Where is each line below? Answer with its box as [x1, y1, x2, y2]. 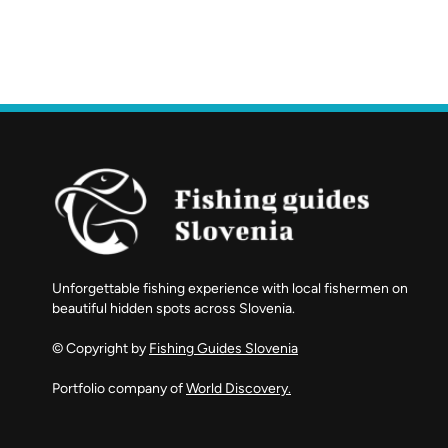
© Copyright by [52, 339, 149, 357]
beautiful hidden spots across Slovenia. [52, 299, 295, 317]
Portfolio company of [52, 379, 186, 397]
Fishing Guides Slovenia [149, 339, 298, 357]
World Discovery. [186, 379, 291, 397]
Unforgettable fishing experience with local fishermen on [52, 279, 408, 297]
